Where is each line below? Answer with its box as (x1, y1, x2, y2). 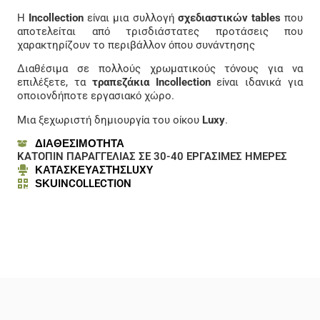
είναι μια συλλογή (84, 11, 174, 24)
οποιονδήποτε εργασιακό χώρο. (17, 89, 174, 103)
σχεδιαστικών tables (174, 11, 281, 24)
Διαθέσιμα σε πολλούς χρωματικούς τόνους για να (17, 62, 303, 76)
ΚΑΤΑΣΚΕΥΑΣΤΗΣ (35, 163, 126, 176)
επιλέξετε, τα (17, 76, 92, 89)
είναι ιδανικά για (210, 76, 304, 89)
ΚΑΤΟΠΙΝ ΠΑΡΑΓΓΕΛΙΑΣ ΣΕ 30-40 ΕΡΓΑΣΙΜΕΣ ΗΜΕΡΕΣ (17, 149, 287, 163)
